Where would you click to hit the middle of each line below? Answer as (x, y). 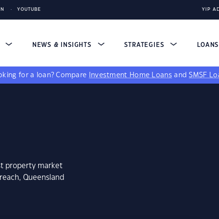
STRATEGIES (145, 45)
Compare (72, 75)
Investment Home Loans (130, 75)
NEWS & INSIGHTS (63, 45)
